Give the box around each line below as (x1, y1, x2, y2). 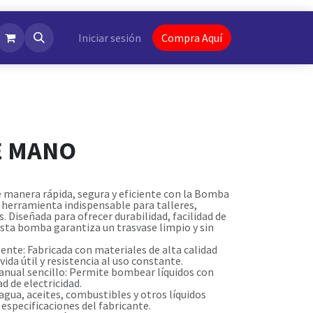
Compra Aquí (161, 31, 222, 45)
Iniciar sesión (78, 31, 141, 45)
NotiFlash (11, 31, 59, 45)
